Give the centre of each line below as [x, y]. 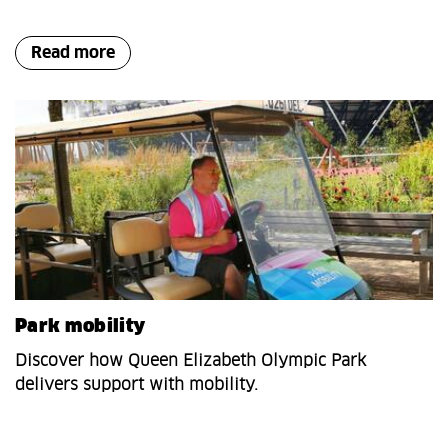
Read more [73, 53]
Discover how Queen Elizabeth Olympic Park [190, 361]
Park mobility [80, 327]
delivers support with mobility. [136, 385]
